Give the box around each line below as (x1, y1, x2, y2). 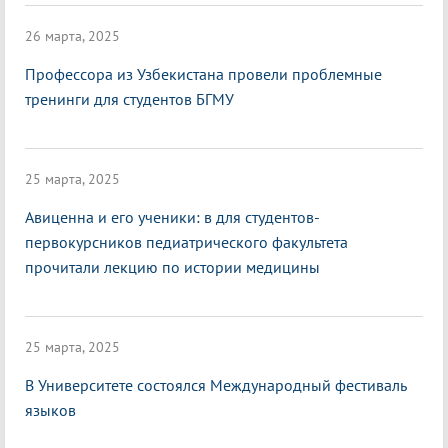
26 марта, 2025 (25, 27, 120, 46)
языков (25, 400, 76, 421)
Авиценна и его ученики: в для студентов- (25, 207, 320, 228)
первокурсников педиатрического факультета (25, 232, 348, 253)
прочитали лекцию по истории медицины (25, 257, 320, 278)
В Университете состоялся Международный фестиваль (25, 375, 407, 396)
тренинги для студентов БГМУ (25, 89, 234, 110)
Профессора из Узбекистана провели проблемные (25, 64, 382, 85)
